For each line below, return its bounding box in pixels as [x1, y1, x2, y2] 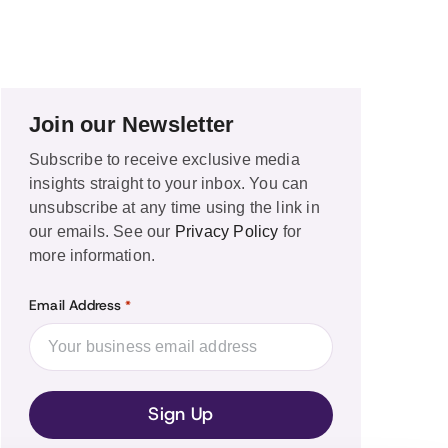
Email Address [29, 295, 122, 315]
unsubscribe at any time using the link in [29, 198, 320, 216]
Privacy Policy [174, 222, 279, 240]
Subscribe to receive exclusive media [29, 150, 300, 168]
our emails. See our [29, 222, 175, 240]
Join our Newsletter [29, 111, 235, 137]
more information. [29, 246, 156, 264]
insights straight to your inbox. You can [29, 174, 309, 192]
